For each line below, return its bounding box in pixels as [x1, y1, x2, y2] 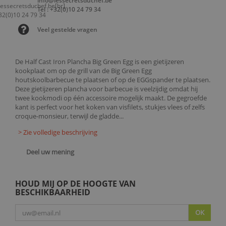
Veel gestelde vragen [37, 25, 97, 34]
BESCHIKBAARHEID [15, 187, 90, 198]
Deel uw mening [25, 147, 74, 156]
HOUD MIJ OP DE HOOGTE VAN [15, 178, 136, 190]
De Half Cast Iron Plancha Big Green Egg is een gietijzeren [15, 57, 184, 66]
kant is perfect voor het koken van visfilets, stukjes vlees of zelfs [15, 102, 205, 111]
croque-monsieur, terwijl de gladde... [15, 111, 124, 121]
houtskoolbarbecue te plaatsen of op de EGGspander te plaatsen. [15, 75, 210, 84]
